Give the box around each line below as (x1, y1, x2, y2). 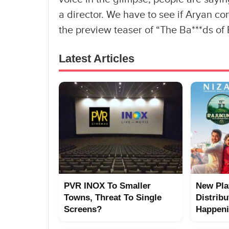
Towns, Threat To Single (64, 193, 162, 203)
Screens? (64, 204, 102, 215)
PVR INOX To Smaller (64, 181, 151, 191)
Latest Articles (59, 52, 134, 65)
